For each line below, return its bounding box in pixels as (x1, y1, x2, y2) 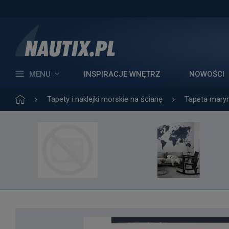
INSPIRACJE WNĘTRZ (84, 70, 161, 79)
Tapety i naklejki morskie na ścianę (47, 95, 163, 104)
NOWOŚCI (189, 70, 224, 79)
